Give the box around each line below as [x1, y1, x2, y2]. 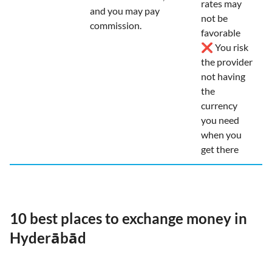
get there [201, 143, 239, 155]
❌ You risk [201, 41, 248, 53]
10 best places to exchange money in [10, 209, 247, 227]
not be [201, 12, 228, 24]
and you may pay [90, 5, 160, 16]
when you [201, 129, 242, 140]
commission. [90, 19, 141, 31]
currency [201, 100, 237, 111]
